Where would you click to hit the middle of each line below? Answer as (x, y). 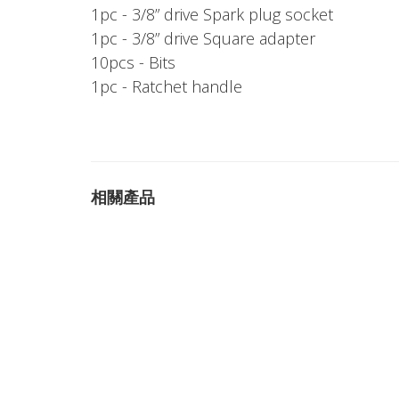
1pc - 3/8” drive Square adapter (203, 38)
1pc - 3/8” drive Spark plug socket (212, 14)
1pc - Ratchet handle (167, 86)
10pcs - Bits (133, 62)
